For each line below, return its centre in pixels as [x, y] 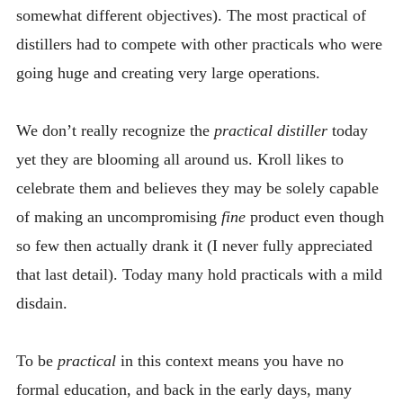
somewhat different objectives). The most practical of [191, 15]
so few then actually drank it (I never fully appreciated [194, 245]
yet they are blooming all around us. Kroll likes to [179, 159]
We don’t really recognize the [115, 130]
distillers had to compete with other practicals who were [199, 44]
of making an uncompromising [118, 216]
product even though [314, 216]
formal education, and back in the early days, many [184, 390]
